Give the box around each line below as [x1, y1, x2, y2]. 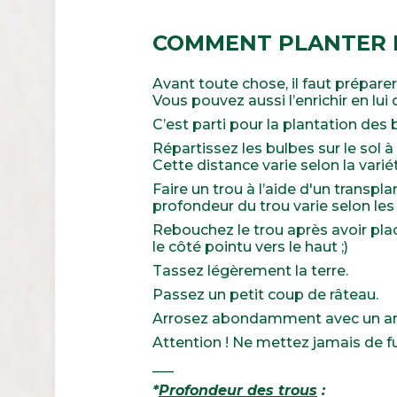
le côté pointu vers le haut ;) [152, 237, 348, 255]
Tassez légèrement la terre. [152, 261, 348, 279]
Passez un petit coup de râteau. [152, 285, 378, 303]
